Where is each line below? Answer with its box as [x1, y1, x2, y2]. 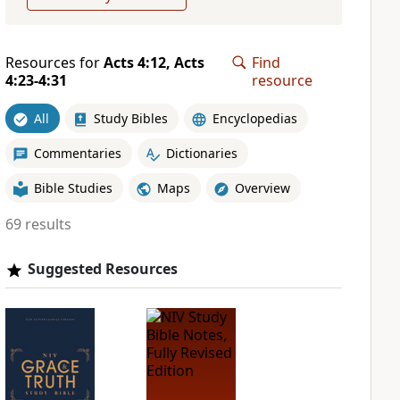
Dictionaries [165, 144, 237, 162]
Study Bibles [93, 109, 168, 127]
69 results [4, 214, 71, 234]
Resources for [4, 53, 104, 72]
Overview [234, 179, 290, 196]
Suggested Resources [27, 259, 178, 279]
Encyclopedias [212, 109, 297, 127]
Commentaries [33, 144, 121, 162]
